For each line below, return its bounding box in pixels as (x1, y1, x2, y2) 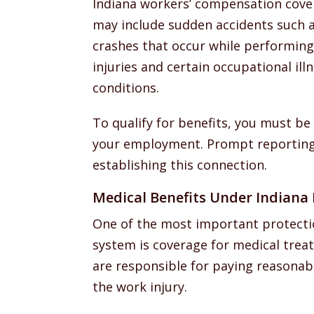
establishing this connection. (93, 156, 267, 173)
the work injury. (93, 278, 187, 295)
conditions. (93, 79, 159, 96)
